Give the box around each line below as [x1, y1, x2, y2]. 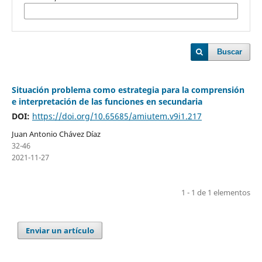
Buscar [217, 47, 243, 57]
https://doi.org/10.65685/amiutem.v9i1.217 [32, 111, 202, 122]
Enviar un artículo [26, 225, 95, 236]
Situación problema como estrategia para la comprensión [11, 84, 244, 95]
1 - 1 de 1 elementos [181, 187, 251, 198]
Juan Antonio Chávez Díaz [11, 128, 101, 139]
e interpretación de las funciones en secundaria [11, 96, 202, 107]
